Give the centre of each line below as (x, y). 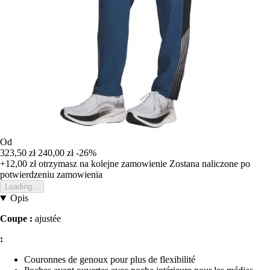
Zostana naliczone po (210, 164)
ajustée (48, 219)
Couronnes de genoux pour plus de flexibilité (110, 260)
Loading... (22, 187)
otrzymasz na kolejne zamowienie (102, 164)
